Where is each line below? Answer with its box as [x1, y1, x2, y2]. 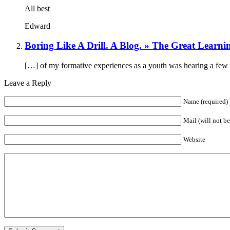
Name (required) [183, 98, 228, 106]
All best [25, 4, 50, 13]
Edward [25, 21, 50, 30]
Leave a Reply [4, 79, 51, 88]
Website [183, 136, 205, 144]
